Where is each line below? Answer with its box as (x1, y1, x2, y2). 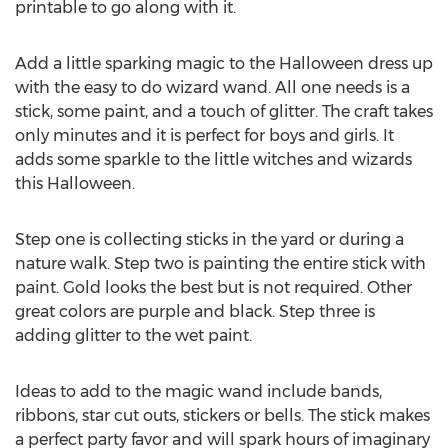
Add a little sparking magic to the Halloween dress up (15, 54, 433, 73)
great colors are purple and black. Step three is (15, 302, 375, 321)
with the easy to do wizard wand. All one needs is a (15, 78, 410, 97)
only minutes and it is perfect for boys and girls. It (15, 126, 394, 145)
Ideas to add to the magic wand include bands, (15, 382, 382, 401)
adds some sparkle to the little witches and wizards (15, 150, 412, 169)
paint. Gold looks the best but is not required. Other (15, 278, 412, 297)
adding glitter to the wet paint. (15, 326, 252, 345)
